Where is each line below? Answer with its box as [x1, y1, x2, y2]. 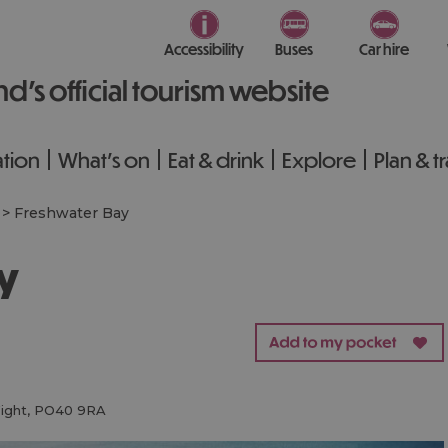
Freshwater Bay [14, 204, 129, 222]
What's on [58, 147, 150, 172]
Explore [282, 147, 356, 172]
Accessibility [164, 40, 244, 58]
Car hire [359, 40, 409, 58]
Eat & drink [168, 147, 264, 172]
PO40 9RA [34, 402, 106, 418]
